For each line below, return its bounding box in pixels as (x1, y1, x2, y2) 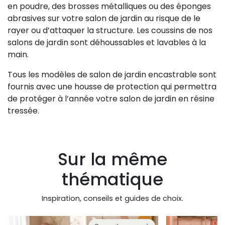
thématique (62, 167, 163, 192)
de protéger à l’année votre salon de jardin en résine (8, 93, 214, 105)
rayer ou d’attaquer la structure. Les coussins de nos (8, 25, 212, 37)
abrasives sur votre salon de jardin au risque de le (8, 13, 200, 25)
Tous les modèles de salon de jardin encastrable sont (8, 69, 216, 81)
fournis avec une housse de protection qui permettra (8, 81, 216, 93)
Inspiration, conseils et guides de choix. (42, 193, 183, 204)
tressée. (8, 105, 39, 117)
